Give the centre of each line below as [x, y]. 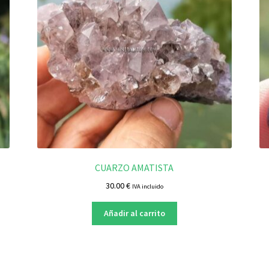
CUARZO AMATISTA [134, 168]
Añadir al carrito [134, 213]
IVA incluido [147, 186]
